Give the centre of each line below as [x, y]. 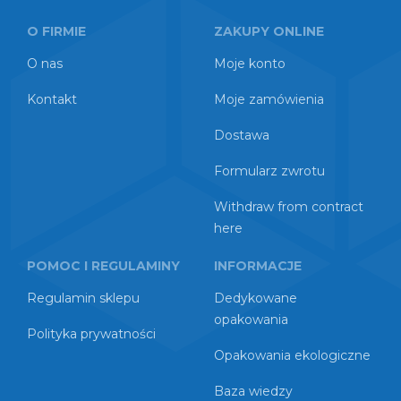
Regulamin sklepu [83, 298]
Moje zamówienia [269, 99]
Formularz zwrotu [269, 171]
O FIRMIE [56, 31]
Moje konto [250, 64]
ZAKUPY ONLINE [269, 31]
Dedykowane [256, 298]
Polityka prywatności [91, 334]
